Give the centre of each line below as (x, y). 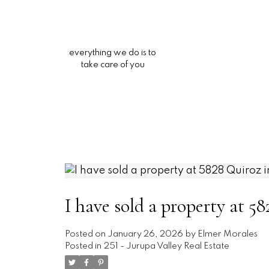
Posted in (83, 246)
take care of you (113, 65)
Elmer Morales (227, 234)
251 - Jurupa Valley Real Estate (166, 246)
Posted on (86, 234)
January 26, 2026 (145, 234)
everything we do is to (113, 53)
